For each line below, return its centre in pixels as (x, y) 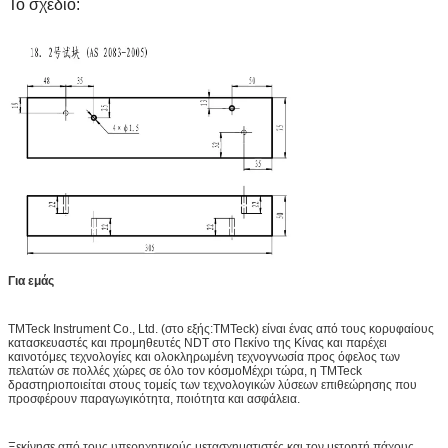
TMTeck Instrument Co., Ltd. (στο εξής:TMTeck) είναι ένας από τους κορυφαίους (221, 329)
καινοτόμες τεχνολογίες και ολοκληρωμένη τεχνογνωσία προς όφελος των (204, 357)
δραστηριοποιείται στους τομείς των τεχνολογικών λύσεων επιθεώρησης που (212, 385)
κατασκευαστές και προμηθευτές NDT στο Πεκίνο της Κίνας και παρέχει (197, 343)
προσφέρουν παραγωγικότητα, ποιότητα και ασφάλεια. (154, 399)
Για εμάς (31, 281)
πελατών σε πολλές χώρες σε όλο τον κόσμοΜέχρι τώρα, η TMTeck (185, 371)
